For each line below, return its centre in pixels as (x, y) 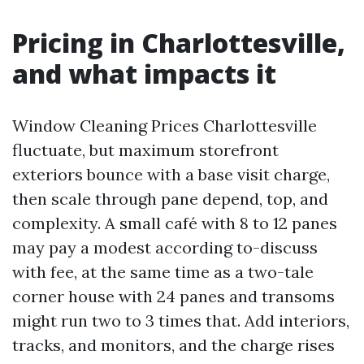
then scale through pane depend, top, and (170, 199)
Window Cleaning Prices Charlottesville (165, 126)
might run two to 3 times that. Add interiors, (181, 321)
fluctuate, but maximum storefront (145, 150)
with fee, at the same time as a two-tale (163, 272)
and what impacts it (144, 74)
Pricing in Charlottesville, (179, 43)
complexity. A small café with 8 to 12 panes (175, 223)
